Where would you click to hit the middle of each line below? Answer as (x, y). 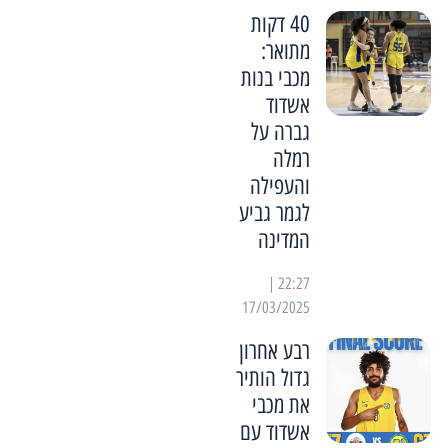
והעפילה (279, 186)
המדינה (283, 240)
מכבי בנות (275, 78)
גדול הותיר (272, 378)
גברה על (280, 132)
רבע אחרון (274, 351)
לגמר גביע (274, 213)
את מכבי (280, 405)
